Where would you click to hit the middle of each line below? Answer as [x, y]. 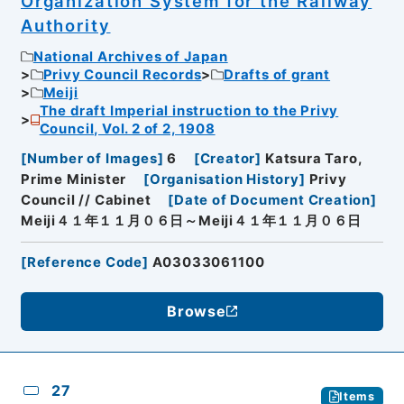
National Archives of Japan [130, 57]
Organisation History [224, 179]
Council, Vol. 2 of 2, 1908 [127, 129]
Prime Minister [73, 179]
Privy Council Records [122, 75]
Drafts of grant [277, 75]
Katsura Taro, [313, 158]
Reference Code [85, 262]
